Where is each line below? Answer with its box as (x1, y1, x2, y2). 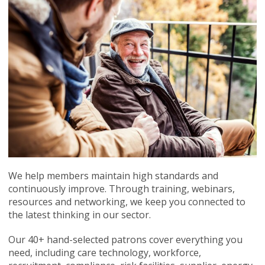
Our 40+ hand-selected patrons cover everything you (8, 232, 243, 246)
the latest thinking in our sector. (8, 208, 153, 221)
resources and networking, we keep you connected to (8, 195, 245, 208)
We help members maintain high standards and (8, 169, 218, 182)
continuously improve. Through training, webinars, (8, 182, 235, 195)
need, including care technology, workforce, (8, 245, 201, 259)
